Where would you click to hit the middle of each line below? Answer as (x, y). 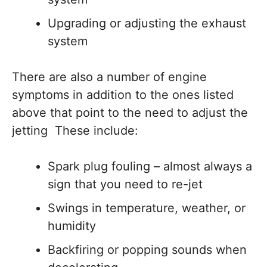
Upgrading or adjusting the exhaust (147, 23)
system (68, 41)
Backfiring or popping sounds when (147, 249)
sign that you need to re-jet (125, 184)
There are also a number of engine (109, 77)
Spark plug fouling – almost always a (150, 166)
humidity (72, 226)
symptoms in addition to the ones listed (123, 94)
